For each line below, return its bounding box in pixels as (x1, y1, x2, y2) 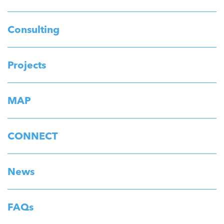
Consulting (7, 22, 59, 35)
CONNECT (7, 129, 58, 142)
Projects (7, 58, 46, 71)
